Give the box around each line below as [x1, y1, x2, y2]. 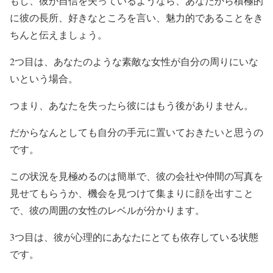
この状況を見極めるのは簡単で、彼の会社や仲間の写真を [10, 169, 263, 182]
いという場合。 [10, 71, 78, 85]
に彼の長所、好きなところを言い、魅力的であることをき [10, 10, 263, 24]
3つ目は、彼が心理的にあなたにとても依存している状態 [10, 230, 258, 243]
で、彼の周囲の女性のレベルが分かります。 [10, 203, 205, 216]
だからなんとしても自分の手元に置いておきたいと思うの [10, 125, 263, 138]
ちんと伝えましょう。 [10, 27, 107, 41]
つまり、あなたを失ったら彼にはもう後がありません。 [10, 98, 253, 112]
